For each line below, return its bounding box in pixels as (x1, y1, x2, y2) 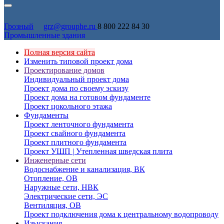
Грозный (4, 22, 33, 30)
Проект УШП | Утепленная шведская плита (24, 147, 172, 155)
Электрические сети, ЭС (24, 192, 108, 200)
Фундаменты (24, 111, 68, 119)
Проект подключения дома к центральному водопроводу (24, 210, 218, 218)
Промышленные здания (4, 31, 85, 39)
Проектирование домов (24, 66, 104, 74)
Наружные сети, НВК (24, 183, 98, 191)
